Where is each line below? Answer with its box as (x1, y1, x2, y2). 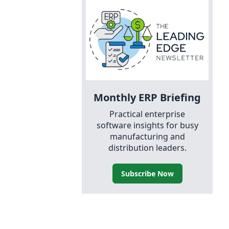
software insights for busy (96, 119, 198, 131)
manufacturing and (109, 130, 185, 142)
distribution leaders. (108, 142, 187, 153)
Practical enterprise (109, 108, 185, 120)
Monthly (94, 90, 139, 104)
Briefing (157, 90, 201, 104)
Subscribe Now (121, 168, 174, 178)
